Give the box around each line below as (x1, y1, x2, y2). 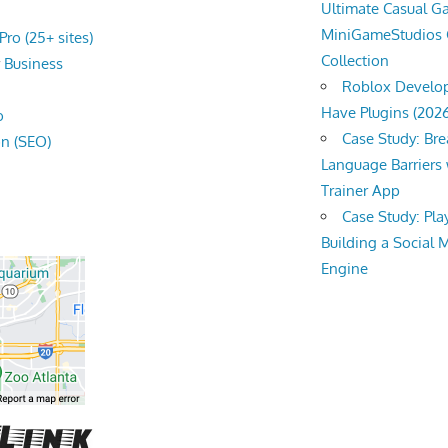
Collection (321, 51, 390, 71)
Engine (321, 259, 369, 279)
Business (3, 53, 63, 73)
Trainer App (321, 181, 401, 201)
